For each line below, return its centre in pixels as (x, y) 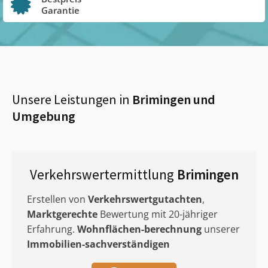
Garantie (60, 10)
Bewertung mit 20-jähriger (158, 214)
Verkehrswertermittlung (103, 174)
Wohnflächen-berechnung (139, 229)
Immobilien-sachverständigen (98, 244)
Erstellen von (57, 199)
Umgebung (44, 116)
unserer (221, 229)
